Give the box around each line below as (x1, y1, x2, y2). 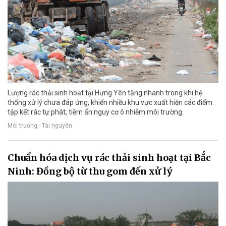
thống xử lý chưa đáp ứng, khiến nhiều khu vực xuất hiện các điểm (8, 98, 212, 106)
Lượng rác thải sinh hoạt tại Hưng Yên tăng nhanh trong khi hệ (8, 88, 202, 97)
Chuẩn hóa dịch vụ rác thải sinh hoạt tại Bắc (8, 151, 211, 163)
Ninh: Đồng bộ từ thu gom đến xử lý (8, 165, 173, 177)
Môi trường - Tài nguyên (8, 122, 72, 129)
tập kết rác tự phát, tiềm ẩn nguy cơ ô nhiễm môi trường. (8, 107, 184, 116)
